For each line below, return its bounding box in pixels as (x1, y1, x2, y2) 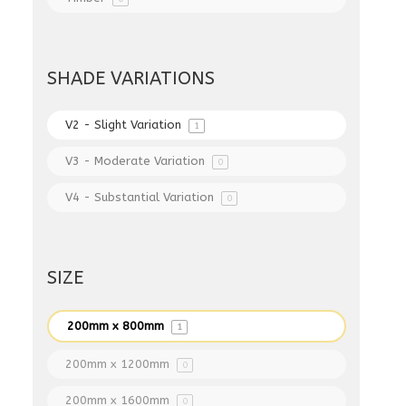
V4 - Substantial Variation (65, 190, 218, 204)
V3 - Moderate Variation (65, 154, 209, 168)
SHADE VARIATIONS (47, 68, 216, 89)
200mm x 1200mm (65, 357, 174, 371)
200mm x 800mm (67, 319, 169, 333)
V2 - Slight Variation (65, 118, 186, 131)
